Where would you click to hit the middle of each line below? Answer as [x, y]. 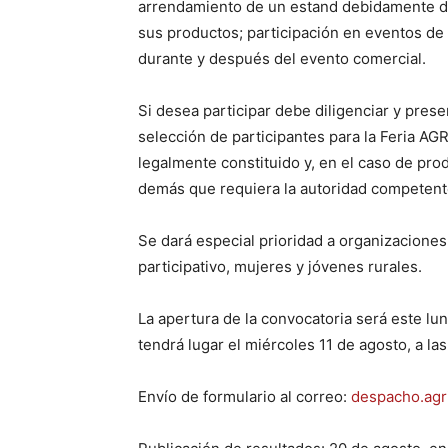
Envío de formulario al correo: [244, 396]
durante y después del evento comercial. [282, 58]
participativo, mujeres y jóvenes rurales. [280, 266]
